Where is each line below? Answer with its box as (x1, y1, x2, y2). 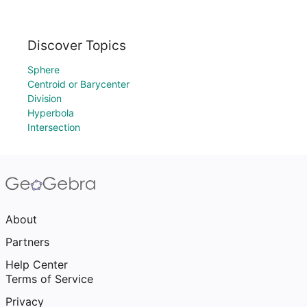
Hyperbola (27, 107, 74, 119)
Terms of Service (5, 272, 93, 286)
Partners (5, 235, 49, 249)
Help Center (5, 258, 68, 271)
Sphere (27, 64, 60, 75)
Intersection (27, 121, 80, 133)
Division (27, 93, 62, 104)
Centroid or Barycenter (27, 78, 130, 90)
